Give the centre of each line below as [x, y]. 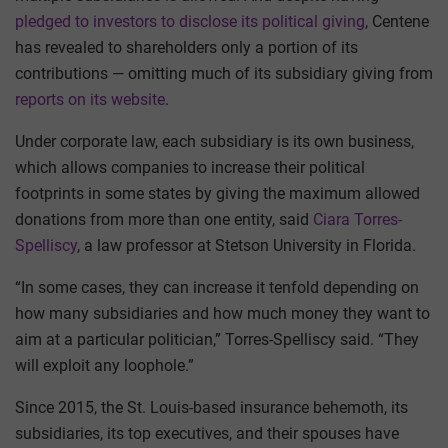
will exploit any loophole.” [104, 366]
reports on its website [90, 100]
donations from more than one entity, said [164, 220]
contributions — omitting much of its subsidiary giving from [224, 74]
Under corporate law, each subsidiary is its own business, [214, 142]
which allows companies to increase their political [190, 168]
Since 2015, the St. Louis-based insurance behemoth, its [211, 408]
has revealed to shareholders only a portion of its [186, 48]
